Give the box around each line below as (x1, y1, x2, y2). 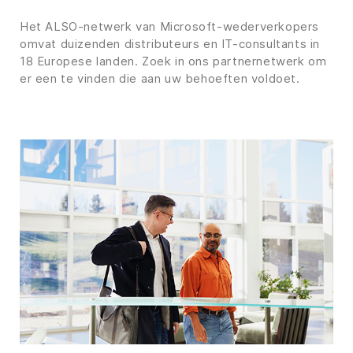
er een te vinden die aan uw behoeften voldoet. (20, 71, 300, 87)
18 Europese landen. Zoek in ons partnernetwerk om (20, 54, 327, 69)
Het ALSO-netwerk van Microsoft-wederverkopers (20, 19, 320, 35)
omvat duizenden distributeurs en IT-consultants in (20, 36, 321, 52)
